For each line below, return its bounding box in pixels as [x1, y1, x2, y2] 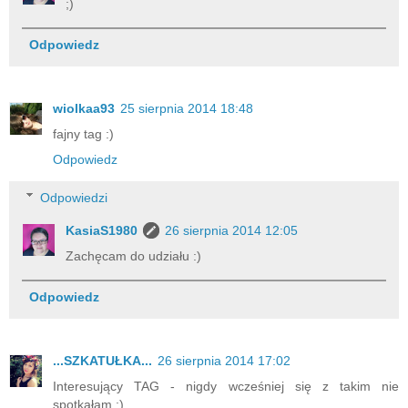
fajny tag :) [53, 126, 114, 141]
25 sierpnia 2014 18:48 [120, 100, 253, 116]
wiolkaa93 [53, 100, 115, 116]
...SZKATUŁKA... [53, 352, 152, 368]
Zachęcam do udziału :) [66, 248, 202, 263]
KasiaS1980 [66, 222, 138, 238]
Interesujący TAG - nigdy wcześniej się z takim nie [53, 378, 399, 393]
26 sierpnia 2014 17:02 [158, 352, 291, 368]
